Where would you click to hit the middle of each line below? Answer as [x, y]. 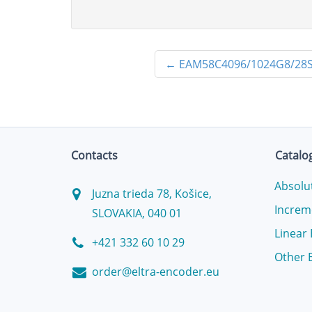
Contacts [94, 155]
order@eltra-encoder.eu [156, 272]
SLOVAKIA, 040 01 [137, 213]
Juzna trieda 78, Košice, [152, 194]
